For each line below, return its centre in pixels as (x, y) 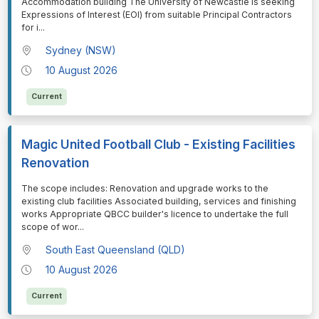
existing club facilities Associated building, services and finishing (158, 201)
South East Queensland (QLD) (116, 250)
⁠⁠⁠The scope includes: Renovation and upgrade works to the (145, 188)
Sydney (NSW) (81, 50)
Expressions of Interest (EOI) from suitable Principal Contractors (156, 14)
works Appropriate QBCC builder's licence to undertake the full (155, 214)
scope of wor (49, 226)
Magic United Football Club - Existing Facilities (158, 144)
